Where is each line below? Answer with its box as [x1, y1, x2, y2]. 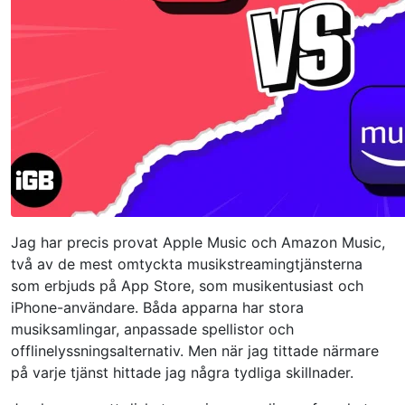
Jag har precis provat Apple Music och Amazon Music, [11, 233, 385, 251]
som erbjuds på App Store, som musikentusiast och [11, 277, 363, 295]
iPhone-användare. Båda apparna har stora [11, 298, 304, 316]
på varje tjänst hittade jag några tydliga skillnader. [11, 363, 353, 381]
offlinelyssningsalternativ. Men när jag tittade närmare [11, 342, 379, 360]
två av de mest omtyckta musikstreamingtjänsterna [11, 255, 363, 273]
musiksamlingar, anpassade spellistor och [11, 320, 294, 338]
